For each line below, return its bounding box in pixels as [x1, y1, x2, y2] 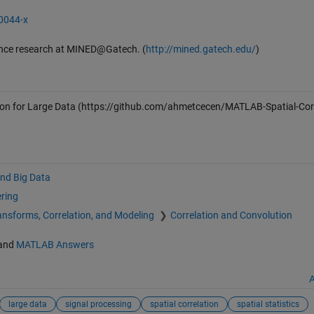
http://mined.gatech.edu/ [145, 43, 256, 55]
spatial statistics [236, 299, 299, 309]
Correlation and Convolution [170, 210, 292, 221]
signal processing [64, 299, 132, 309]
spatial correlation [149, 299, 219, 309]
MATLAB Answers [15, 239, 94, 251]
